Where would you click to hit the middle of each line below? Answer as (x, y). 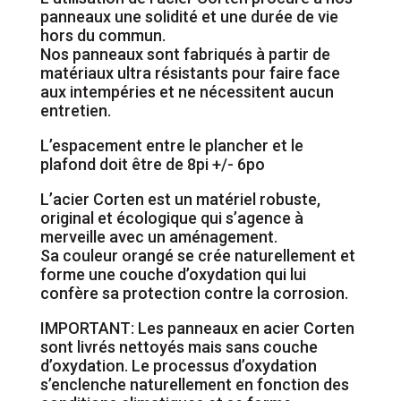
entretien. (75, 111)
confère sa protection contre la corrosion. (194, 294)
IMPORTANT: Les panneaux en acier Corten (197, 328)
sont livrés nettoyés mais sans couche (179, 347)
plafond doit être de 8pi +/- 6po (152, 165)
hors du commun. (102, 36)
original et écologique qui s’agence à (171, 218)
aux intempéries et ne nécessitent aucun (187, 92)
